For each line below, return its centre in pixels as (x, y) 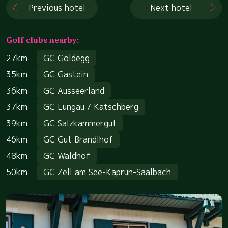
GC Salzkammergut (80, 123)
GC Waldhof (67, 155)
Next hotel (171, 7)
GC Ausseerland (74, 90)
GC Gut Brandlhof (78, 139)
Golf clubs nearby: (42, 39)
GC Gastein (66, 74)
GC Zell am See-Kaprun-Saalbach (107, 172)
